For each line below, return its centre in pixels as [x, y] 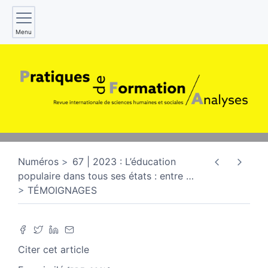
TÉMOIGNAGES [62, 190]
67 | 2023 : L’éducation [124, 161]
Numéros [38, 161]
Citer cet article [54, 249]
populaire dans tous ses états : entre [102, 176]
